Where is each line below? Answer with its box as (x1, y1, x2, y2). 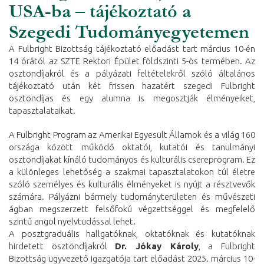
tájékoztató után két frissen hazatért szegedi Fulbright (9, 81, 255, 91)
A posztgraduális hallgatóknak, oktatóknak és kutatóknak (9, 229, 255, 239)
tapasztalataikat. (9, 105, 75, 115)
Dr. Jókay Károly (115, 241, 199, 251)
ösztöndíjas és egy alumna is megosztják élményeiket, (9, 93, 255, 103)
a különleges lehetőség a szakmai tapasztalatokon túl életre (9, 167, 255, 177)
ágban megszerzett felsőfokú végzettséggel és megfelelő (9, 204, 255, 214)
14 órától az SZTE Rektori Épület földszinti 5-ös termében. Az (9, 56, 255, 66)
